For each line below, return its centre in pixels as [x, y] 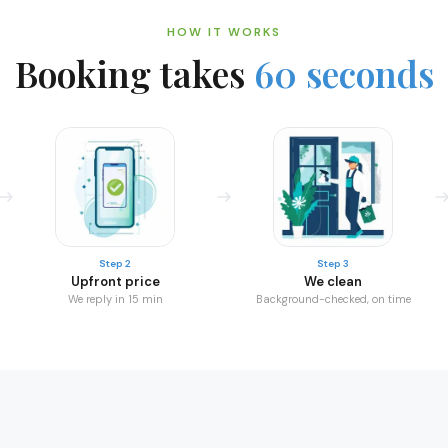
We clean [333, 281]
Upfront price [115, 281]
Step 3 [333, 263]
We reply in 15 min [115, 298]
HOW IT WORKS [224, 31]
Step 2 [115, 263]
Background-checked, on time [333, 298]
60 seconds [343, 72]
